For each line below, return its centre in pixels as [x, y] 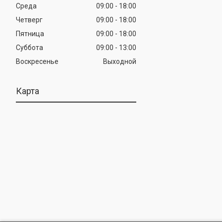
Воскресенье [37, 61]
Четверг [29, 20]
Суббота [29, 47]
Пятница [30, 33]
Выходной [120, 61]
